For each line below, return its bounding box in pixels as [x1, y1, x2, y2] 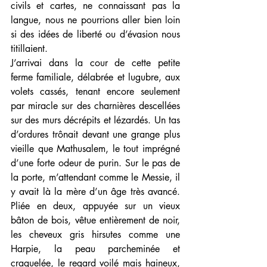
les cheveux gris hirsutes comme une [11, 228, 180, 241]
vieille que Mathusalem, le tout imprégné [11, 142, 180, 156]
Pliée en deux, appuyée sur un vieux [11, 200, 180, 213]
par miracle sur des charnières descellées [11, 100, 180, 113]
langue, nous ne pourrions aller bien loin [11, 14, 180, 27]
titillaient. [11, 42, 48, 55]
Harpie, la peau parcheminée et [11, 243, 180, 256]
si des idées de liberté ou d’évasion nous [11, 28, 180, 41]
